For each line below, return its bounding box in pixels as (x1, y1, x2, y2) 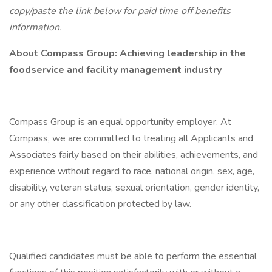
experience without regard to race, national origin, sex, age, (9, 165, 254, 178)
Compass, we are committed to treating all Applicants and (9, 132, 253, 145)
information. (9, 21, 62, 34)
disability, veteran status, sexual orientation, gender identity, (9, 181, 259, 194)
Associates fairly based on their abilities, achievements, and (9, 148, 258, 161)
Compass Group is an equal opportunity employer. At (9, 115, 231, 129)
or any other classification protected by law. (9, 197, 191, 211)
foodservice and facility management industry (9, 63, 222, 76)
